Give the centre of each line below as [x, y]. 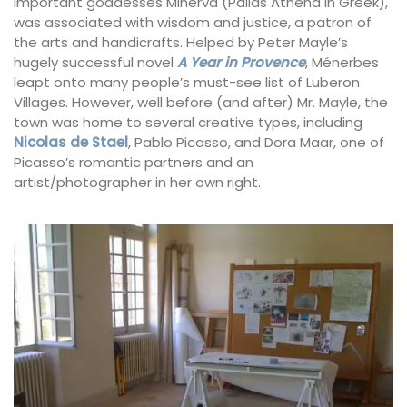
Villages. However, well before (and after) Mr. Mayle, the [201, 103]
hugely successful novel [95, 63]
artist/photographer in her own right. [137, 183]
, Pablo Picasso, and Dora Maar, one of [256, 143]
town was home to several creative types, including [188, 123]
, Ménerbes [342, 63]
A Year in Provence [241, 63]
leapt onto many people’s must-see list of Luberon [187, 83]
